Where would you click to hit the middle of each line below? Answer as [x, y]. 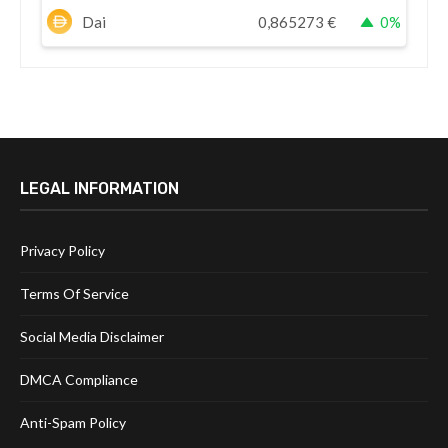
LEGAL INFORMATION [99, 189]
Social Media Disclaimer [92, 337]
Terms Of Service [74, 294]
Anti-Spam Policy [73, 423]
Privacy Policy [62, 251]
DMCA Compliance [79, 380]
